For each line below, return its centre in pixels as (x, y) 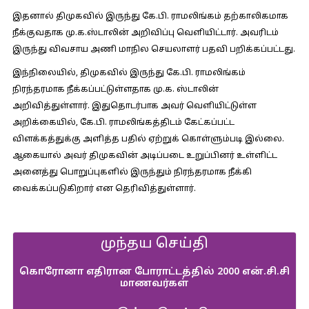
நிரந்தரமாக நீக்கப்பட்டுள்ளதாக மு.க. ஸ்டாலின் (115, 90)
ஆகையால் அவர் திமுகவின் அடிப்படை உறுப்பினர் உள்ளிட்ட (144, 156)
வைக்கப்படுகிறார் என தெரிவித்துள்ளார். (104, 189)
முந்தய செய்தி (154, 244)
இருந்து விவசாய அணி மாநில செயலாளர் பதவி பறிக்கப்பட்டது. (153, 50)
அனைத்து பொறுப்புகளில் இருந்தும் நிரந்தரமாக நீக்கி (132, 172)
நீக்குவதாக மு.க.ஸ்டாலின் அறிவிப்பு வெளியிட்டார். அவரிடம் (145, 33)
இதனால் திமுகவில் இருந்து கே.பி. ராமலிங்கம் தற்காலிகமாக (150, 17)
